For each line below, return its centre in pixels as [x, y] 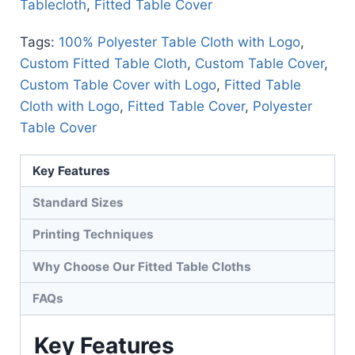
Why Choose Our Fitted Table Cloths [142, 266]
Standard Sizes [78, 203]
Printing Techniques [94, 235]
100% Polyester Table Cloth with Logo [179, 42]
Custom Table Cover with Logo [118, 85]
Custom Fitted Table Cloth [103, 64]
